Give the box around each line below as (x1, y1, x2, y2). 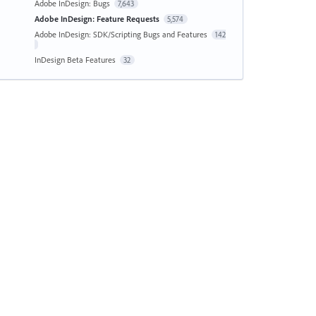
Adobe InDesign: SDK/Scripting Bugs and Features (34, 29, 209, 39)
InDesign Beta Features (34, 54, 118, 65)
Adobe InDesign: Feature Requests (34, 13, 162, 24)
